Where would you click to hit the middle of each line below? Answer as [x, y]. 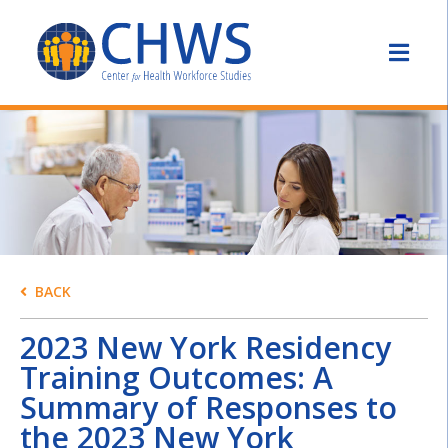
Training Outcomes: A [176, 378]
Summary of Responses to [208, 408]
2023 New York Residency [205, 348]
